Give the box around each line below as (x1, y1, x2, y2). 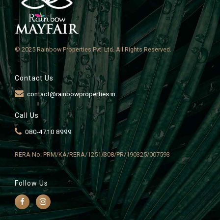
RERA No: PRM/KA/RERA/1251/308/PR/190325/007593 (15, 151, 170, 159)
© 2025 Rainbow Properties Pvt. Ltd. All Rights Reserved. (15, 45, 171, 53)
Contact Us (15, 74, 54, 82)
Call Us (15, 111, 39, 120)
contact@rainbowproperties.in (27, 90, 115, 98)
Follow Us (15, 179, 48, 187)
